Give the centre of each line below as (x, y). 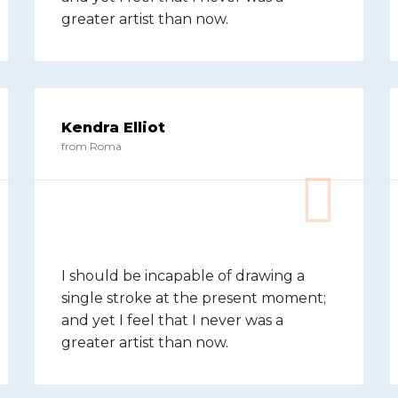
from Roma (92, 146)
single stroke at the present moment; (194, 298)
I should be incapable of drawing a (183, 276)
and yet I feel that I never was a (172, 320)
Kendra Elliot (113, 127)
